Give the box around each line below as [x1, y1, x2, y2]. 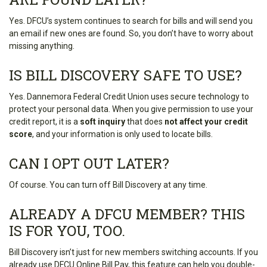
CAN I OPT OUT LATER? [9, 153, 169, 173]
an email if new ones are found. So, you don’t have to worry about [9, 28, 253, 38]
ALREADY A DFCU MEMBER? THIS [9, 204, 245, 223]
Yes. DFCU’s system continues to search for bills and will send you [9, 15, 253, 26]
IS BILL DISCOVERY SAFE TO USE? [9, 65, 242, 85]
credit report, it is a [9, 116, 80, 126]
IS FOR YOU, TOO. [9, 221, 125, 240]
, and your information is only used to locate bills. [32, 129, 213, 139]
